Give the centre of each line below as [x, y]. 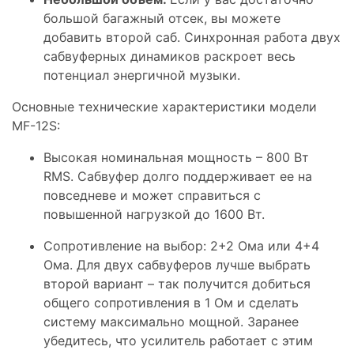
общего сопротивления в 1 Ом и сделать [171, 303]
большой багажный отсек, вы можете [162, 19]
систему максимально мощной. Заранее [171, 322]
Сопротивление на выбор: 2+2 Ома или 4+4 [181, 246]
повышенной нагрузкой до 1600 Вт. [154, 215]
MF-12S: [36, 126]
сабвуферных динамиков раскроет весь [169, 56]
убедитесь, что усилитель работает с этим [178, 341]
